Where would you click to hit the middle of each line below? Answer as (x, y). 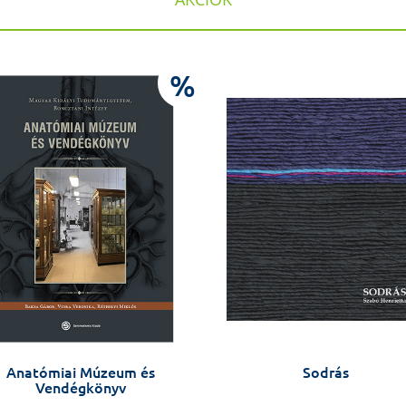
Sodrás (325, 373)
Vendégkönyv (81, 388)
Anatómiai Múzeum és (81, 373)
